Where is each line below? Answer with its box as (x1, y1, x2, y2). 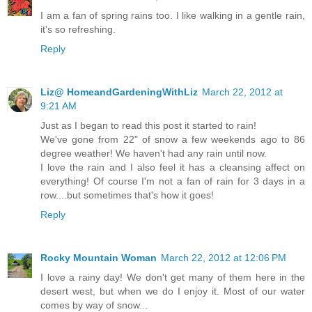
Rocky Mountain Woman (40, 251, 157, 263)
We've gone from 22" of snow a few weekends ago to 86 (40, 133, 305, 145)
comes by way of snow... (40, 299, 148, 311)
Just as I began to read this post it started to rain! (40, 119, 256, 131)
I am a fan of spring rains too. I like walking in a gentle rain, (40, 9, 305, 21)
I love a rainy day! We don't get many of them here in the (40, 271, 305, 283)
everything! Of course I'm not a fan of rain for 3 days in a (40, 175, 305, 187)
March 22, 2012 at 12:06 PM (161, 251, 286, 263)
